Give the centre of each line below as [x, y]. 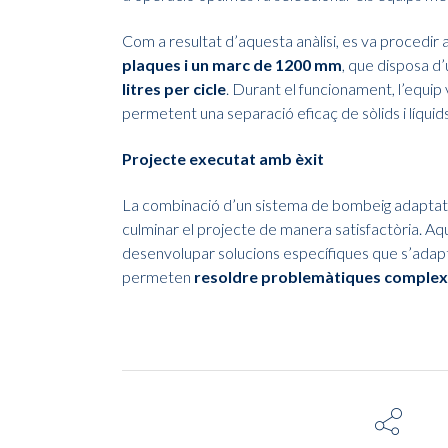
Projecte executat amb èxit [223, 159]
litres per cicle [174, 89]
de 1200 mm [297, 65]
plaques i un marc [186, 65]
